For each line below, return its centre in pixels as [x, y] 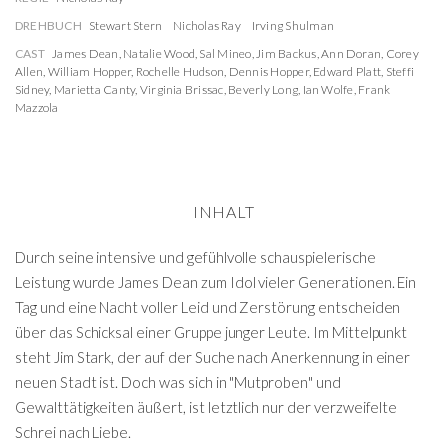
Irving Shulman [293, 25]
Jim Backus [286, 53]
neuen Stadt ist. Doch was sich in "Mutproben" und [178, 381]
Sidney [32, 89]
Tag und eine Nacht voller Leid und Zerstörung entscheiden [208, 306]
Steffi [400, 71]
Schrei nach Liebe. [73, 431]
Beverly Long [263, 89]
